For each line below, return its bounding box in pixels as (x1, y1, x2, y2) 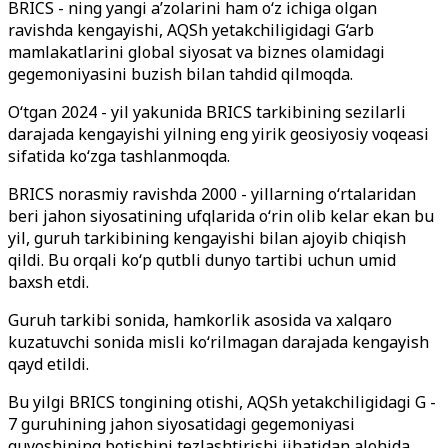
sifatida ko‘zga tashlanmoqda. (8, 145, 230, 167)
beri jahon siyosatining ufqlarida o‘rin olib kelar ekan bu (8, 205, 434, 227)
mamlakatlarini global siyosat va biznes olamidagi (8, 41, 385, 63)
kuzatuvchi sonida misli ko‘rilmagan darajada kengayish (8, 331, 429, 353)
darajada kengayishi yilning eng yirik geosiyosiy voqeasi (8, 123, 429, 145)
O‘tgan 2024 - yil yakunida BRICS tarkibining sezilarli (8, 101, 406, 123)
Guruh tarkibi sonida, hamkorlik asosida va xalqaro (8, 309, 392, 331)
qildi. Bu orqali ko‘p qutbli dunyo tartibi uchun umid (8, 249, 396, 271)
